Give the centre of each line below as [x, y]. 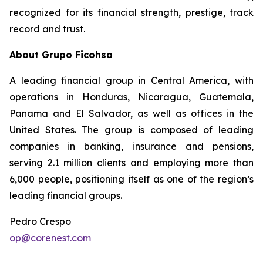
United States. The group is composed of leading [131, 130]
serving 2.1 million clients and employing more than [131, 163]
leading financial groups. [66, 195]
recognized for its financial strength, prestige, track [131, 12]
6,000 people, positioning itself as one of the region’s [131, 179]
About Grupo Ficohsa [61, 55]
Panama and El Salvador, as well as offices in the [131, 113]
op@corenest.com [50, 238]
